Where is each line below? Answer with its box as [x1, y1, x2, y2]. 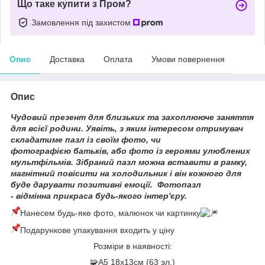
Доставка [50, 54, 85, 64]
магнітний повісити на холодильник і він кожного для [11, 168, 241, 178]
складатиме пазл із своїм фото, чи [11, 134, 161, 144]
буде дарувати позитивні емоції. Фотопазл [11, 179, 201, 189]
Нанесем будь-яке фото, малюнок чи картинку [20, 208, 201, 218]
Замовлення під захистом [31, 17, 133, 27]
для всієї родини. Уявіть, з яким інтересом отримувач [11, 123, 243, 133]
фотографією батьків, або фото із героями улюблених [11, 146, 250, 156]
